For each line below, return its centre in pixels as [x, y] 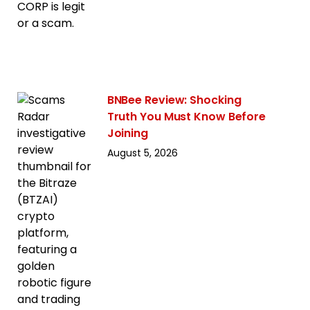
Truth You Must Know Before [186, 117]
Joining [127, 134]
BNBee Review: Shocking [174, 100]
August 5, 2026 [142, 153]
